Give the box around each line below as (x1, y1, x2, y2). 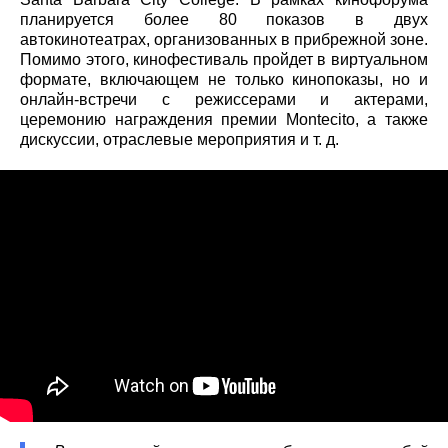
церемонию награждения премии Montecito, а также (20, 110, 428, 128)
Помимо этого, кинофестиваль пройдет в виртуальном (20, 50, 428, 68)
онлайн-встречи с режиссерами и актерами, (20, 90, 428, 108)
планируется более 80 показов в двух (20, 10, 428, 28)
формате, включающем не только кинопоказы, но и (20, 70, 428, 88)
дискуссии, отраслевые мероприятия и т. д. (20, 130, 339, 148)
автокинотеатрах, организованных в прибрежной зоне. (20, 30, 428, 48)
